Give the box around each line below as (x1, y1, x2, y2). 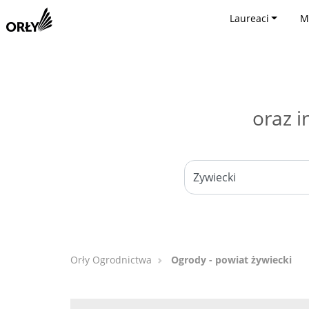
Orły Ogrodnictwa (70, 253, 152, 266)
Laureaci (229, 12, 269, 25)
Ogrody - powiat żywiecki (171, 253, 292, 266)
